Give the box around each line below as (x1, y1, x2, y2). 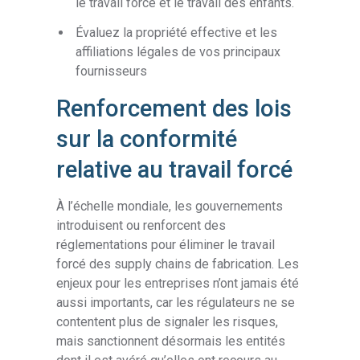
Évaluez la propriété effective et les (76, 24, 278, 40)
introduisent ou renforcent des (56, 217, 227, 233)
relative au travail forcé (56, 155, 293, 183)
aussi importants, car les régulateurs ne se (56, 294, 296, 310)
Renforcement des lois (56, 94, 292, 122)
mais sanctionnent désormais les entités (56, 333, 286, 349)
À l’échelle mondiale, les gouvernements (56, 198, 284, 214)
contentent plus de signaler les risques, (56, 313, 279, 329)
